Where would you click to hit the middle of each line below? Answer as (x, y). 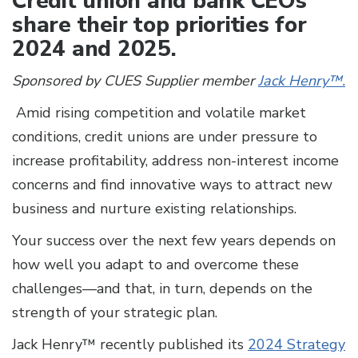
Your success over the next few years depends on (174, 241)
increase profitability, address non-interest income (175, 161)
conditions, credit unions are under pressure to (165, 137)
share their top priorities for (159, 25)
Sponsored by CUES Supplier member (135, 81)
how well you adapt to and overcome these (155, 265)
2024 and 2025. (100, 49)
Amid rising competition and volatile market (161, 113)
